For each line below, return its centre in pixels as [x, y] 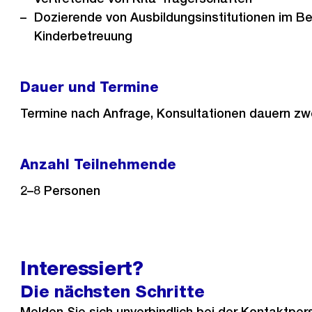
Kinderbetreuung [84, 36]
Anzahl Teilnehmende [99, 164]
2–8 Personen [61, 190]
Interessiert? [82, 268]
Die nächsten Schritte [112, 291]
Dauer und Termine [90, 87]
